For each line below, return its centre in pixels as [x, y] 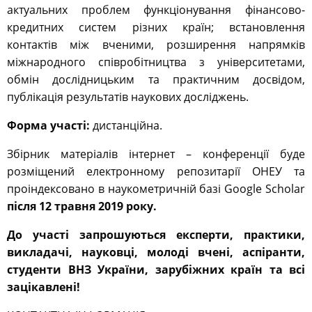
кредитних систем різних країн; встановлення [156, 28]
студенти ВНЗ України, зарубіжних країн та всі [156, 270]
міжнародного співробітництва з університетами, [156, 62]
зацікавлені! [44, 287]
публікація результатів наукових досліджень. [128, 97]
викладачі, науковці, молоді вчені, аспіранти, [156, 252]
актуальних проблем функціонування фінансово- [156, 10]
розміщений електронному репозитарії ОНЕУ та [156, 172]
